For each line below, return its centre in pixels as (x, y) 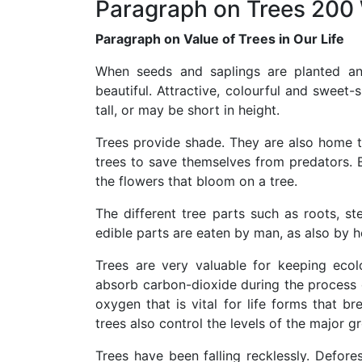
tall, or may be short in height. (187, 109)
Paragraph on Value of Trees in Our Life (220, 38)
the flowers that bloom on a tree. (196, 181)
